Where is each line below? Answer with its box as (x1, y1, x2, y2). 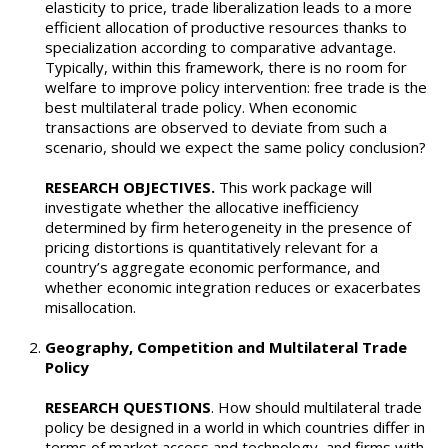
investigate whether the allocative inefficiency (45, 197, 359, 218)
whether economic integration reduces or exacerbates (45, 277, 421, 298)
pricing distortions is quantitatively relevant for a (45, 237, 378, 258)
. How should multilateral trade (211, 397, 422, 418)
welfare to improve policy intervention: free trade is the (45, 77, 427, 98)
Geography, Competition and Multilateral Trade (45, 337, 407, 358)
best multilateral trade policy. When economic (45, 97, 357, 118)
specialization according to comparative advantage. (45, 37, 396, 58)
